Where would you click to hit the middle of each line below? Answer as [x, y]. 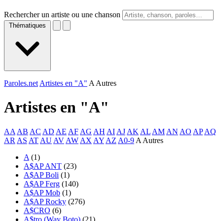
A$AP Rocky [45, 201]
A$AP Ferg [42, 184]
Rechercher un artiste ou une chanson [62, 15]
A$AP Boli [41, 175]
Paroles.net [21, 83]
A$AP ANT [43, 166]
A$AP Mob [42, 192]
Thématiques [27, 25]
